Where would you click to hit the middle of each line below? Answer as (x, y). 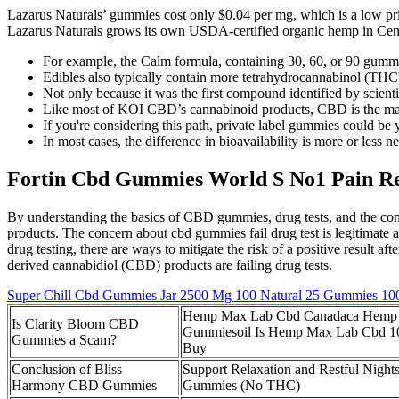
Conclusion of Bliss (67, 370)
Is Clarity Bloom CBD (75, 324)
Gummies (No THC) (241, 386)
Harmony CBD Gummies (84, 386)
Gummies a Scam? (64, 340)
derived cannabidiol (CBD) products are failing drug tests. (170, 265)
